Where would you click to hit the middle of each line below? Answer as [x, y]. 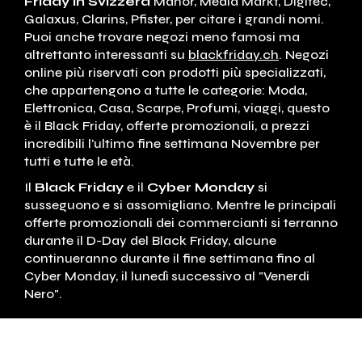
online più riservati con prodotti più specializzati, [175, 73]
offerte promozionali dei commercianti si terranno [181, 223]
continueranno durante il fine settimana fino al [170, 259]
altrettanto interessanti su [106, 55]
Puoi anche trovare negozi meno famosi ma [162, 37]
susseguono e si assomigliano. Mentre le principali [180, 205]
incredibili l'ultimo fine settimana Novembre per [172, 144]
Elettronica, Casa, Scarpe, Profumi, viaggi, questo [177, 108]
